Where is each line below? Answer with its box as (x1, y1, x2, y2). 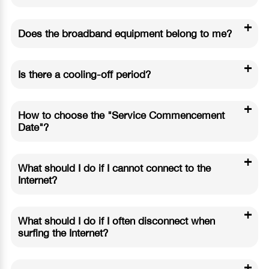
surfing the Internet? (17, 226, 108, 239)
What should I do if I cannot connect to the (17, 162, 211, 174)
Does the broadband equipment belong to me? (17, 27, 232, 40)
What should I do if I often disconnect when (17, 214, 215, 227)
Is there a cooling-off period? (17, 68, 151, 80)
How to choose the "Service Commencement (17, 109, 225, 121)
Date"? (17, 121, 49, 133)
